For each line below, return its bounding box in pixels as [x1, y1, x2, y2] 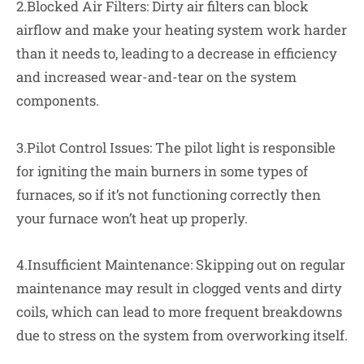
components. [16, 91, 99, 110]
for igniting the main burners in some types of [16, 161, 308, 180]
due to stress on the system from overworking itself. [16, 325, 348, 344]
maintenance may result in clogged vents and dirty [16, 278, 342, 297]
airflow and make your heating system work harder [16, 20, 347, 40]
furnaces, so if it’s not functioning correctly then [16, 184, 321, 204]
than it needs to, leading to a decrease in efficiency [16, 44, 337, 63]
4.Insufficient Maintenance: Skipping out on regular [16, 254, 345, 274]
